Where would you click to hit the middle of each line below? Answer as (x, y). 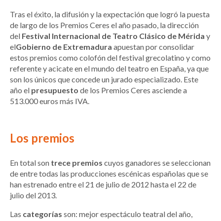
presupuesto (55, 90)
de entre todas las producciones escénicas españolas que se (109, 174)
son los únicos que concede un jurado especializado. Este (104, 79)
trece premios (77, 163)
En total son (30, 163)
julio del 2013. (33, 195)
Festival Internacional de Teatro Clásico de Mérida (113, 36)
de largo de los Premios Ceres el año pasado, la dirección (104, 25)
